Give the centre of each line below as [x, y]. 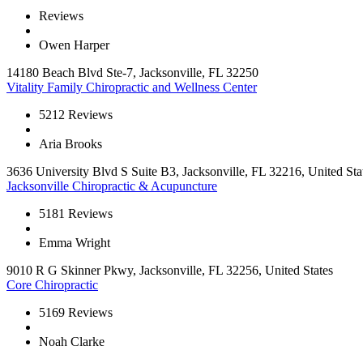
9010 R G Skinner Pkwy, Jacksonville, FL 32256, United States [170, 271]
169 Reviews [79, 313]
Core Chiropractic [52, 285]
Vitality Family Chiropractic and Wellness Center [132, 88]
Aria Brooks [70, 144]
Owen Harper [74, 45]
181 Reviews [79, 214]
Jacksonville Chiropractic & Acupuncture [112, 186]
